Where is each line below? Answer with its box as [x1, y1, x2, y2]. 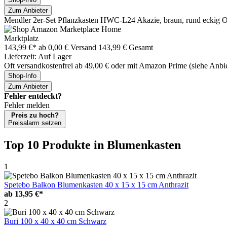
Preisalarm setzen [8, 119, 61, 127]
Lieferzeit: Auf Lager [4, 52, 71, 61]
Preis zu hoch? [11, 111, 59, 119]
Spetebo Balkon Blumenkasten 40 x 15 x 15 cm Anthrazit [4, 180, 188, 189]
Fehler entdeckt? [4, 91, 62, 100]
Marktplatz [4, 33, 39, 43]
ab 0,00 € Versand [39, 43, 98, 52]
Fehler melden [4, 100, 50, 109]
